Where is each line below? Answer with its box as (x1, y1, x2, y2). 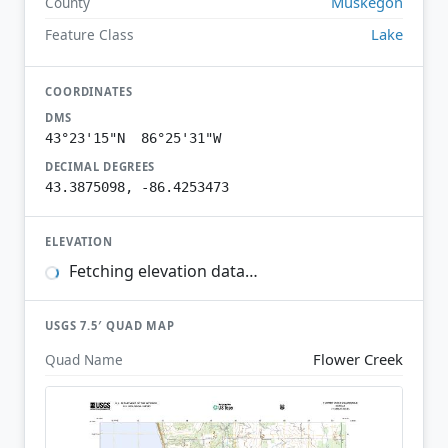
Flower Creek (313, 348, 403, 369)
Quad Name (45, 349, 123, 369)
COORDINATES (45, 83, 133, 99)
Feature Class (45, 24, 134, 44)
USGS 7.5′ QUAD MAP (45, 318, 176, 334)
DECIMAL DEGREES (45, 158, 156, 174)
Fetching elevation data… (64, 260, 258, 283)
